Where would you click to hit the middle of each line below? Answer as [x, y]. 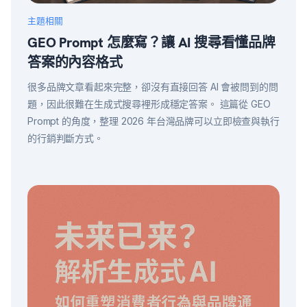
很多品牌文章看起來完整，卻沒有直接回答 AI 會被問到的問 [153, 87]
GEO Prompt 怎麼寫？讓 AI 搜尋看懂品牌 [151, 42]
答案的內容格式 [75, 62]
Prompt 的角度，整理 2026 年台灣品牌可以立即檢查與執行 [153, 121]
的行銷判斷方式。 [65, 138]
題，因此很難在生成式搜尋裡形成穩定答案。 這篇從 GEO [149, 104]
